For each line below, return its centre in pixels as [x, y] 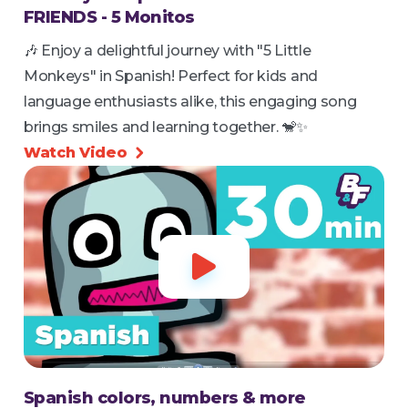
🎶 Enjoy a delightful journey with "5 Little [168, 50]
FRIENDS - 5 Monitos [109, 17]
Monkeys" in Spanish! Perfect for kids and [171, 76]
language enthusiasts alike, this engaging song [190, 101]
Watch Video [80, 152]
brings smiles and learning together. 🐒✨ [166, 127]
